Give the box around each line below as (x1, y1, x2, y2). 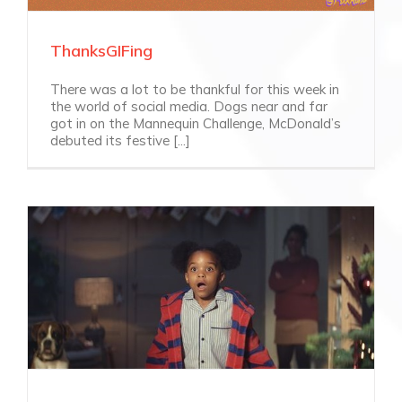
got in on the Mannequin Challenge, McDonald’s (50, 115, 341, 133)
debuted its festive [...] (50, 132, 190, 150)
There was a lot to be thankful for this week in (50, 81, 339, 99)
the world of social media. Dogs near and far (50, 98, 328, 116)
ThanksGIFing (50, 40, 153, 62)
